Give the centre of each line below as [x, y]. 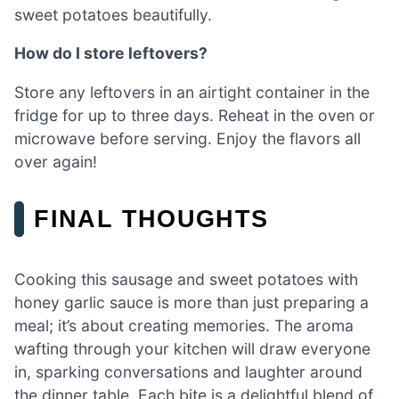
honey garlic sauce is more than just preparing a [191, 303]
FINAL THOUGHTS [151, 218]
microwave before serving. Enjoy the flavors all [187, 138]
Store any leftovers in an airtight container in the [192, 92]
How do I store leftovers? [111, 53]
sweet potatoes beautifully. [113, 14]
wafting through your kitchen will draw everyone [192, 349]
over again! [56, 161]
